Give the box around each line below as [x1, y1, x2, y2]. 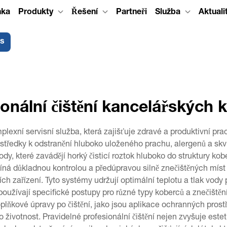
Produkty [18, 9, 53, 17]
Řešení [71, 9, 98, 17]
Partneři [116, 9, 147, 17]
